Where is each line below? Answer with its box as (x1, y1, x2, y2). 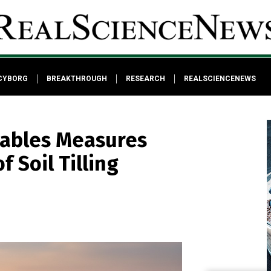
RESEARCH (125, 74, 165, 83)
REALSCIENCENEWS (183, 74, 256, 83)
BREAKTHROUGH (46, 74, 107, 83)
